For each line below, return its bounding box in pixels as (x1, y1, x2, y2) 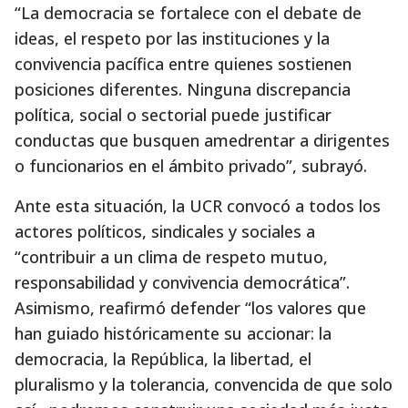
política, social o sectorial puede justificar (15, 104, 331, 126)
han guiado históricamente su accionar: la (15, 322, 331, 344)
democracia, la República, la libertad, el (15, 348, 311, 370)
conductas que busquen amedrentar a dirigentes (15, 129, 390, 151)
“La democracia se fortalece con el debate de (15, 2, 362, 24)
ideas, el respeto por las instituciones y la (15, 27, 330, 49)
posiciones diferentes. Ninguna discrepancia (15, 78, 351, 100)
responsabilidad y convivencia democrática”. (15, 271, 350, 293)
